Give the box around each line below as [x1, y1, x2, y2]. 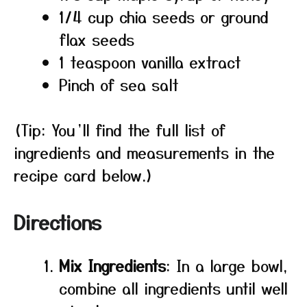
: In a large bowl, [166, 254, 288, 276]
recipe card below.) [14, 164, 153, 186]
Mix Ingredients [59, 254, 166, 276]
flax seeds [59, 28, 134, 50]
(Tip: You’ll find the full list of [14, 119, 225, 140]
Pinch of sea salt [59, 73, 179, 95]
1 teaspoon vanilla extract [59, 51, 241, 73]
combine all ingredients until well [59, 277, 288, 299]
